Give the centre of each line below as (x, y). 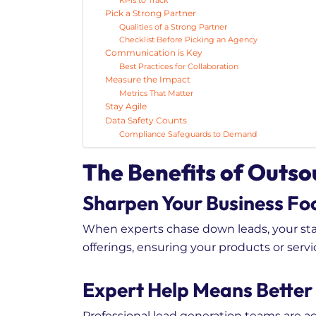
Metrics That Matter (156, 93)
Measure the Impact (148, 80)
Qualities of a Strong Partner (173, 27)
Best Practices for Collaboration (178, 67)
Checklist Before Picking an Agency (188, 40)
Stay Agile (126, 107)
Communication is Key (154, 53)
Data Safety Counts (146, 121)
